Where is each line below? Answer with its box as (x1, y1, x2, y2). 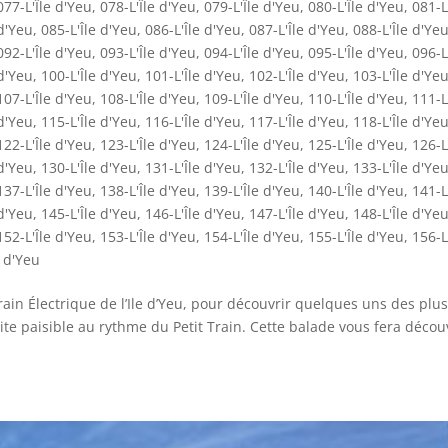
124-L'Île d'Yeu (204, 135, 300, 155)
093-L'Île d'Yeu (100, 43, 196, 63)
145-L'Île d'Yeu (41, 204, 137, 224)
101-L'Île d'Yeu (145, 66, 241, 86)
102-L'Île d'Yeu (249, 66, 345, 86)
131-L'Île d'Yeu (145, 158, 241, 178)
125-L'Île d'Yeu (308, 135, 404, 155)
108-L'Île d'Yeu (100, 89, 196, 109)
